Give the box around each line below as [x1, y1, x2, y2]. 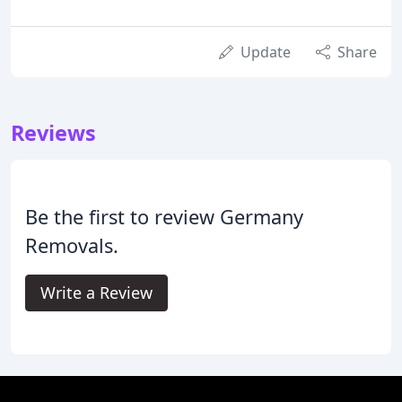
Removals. [25, 232, 118, 258]
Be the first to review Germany [25, 203, 303, 230]
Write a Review [40, 281, 153, 303]
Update [240, 41, 291, 62]
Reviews [11, 118, 96, 147]
